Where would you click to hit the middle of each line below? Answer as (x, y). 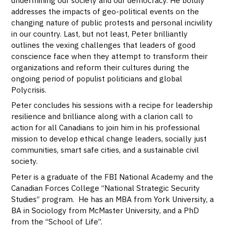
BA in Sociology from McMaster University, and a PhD (105, 210)
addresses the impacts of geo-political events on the (105, 11)
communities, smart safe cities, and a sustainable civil (105, 150)
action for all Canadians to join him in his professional (106, 127)
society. (25, 161)
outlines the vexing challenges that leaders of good (104, 45)
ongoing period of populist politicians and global (97, 78)
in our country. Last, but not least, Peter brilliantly (100, 33)
